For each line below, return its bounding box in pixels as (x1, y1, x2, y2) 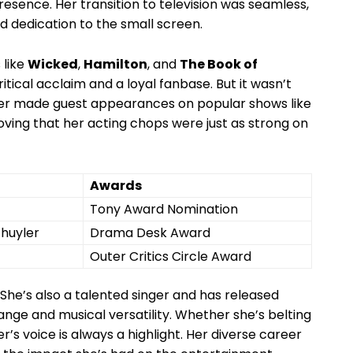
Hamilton (84, 55, 147, 74)
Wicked (28, 55, 78, 74)
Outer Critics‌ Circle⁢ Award (90, 247, 251, 266)
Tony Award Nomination (90, 200, 238, 219)
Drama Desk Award (90, 224, 210, 243)
